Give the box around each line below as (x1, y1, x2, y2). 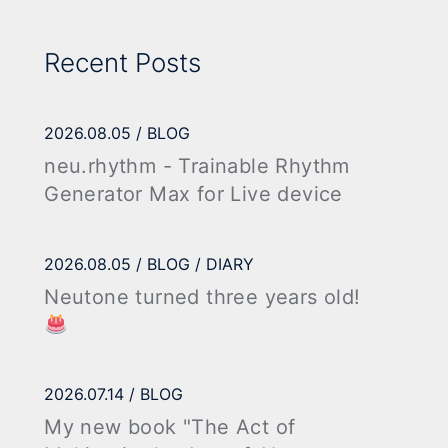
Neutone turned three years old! (44, 284, 361, 309)
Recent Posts (44, 47, 202, 79)
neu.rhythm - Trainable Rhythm (44, 154, 350, 179)
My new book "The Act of (44, 414, 296, 439)
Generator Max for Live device (44, 182, 343, 207)
